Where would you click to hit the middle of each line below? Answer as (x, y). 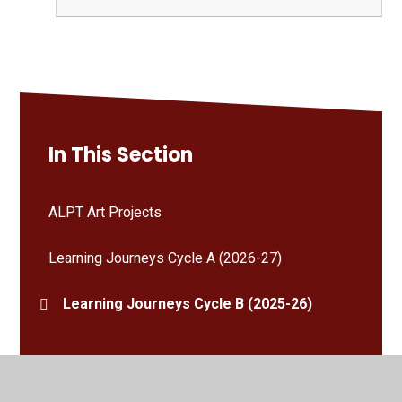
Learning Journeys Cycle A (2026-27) (166, 258)
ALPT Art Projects (105, 213)
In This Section (121, 155)
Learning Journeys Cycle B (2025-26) (188, 304)
